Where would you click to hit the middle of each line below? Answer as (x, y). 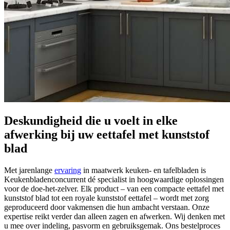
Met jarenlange (29, 170)
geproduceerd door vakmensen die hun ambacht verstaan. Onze (107, 207)
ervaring (68, 170)
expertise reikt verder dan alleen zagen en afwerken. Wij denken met (114, 217)
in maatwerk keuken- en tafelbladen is (143, 170)
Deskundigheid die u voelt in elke (91, 121)
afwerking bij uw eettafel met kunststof (107, 135)
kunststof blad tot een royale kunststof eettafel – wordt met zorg (107, 198)
